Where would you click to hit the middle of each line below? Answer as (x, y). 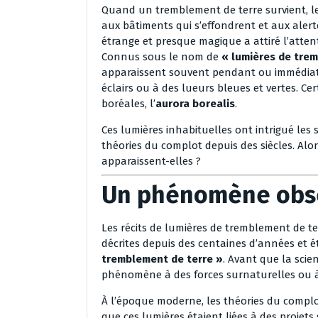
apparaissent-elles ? (151, 161)
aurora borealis (195, 104)
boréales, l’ (128, 104)
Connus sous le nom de (161, 57)
